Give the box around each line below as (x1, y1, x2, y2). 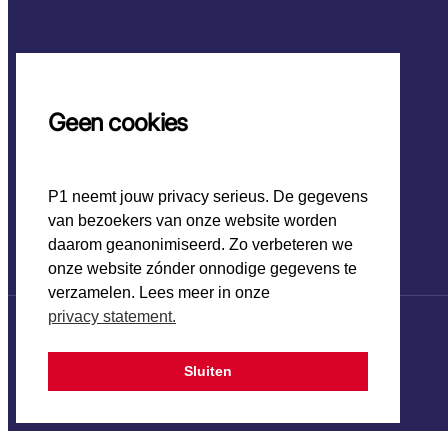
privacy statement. (48, 308, 176, 326)
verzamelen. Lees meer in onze (48, 284, 270, 302)
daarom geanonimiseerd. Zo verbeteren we (48, 236, 353, 254)
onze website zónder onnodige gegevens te (48, 260, 357, 278)
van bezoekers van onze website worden (48, 212, 337, 230)
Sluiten (184, 363, 232, 380)
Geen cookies (48, 108, 188, 138)
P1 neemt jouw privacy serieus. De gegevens (48, 188, 368, 206)
